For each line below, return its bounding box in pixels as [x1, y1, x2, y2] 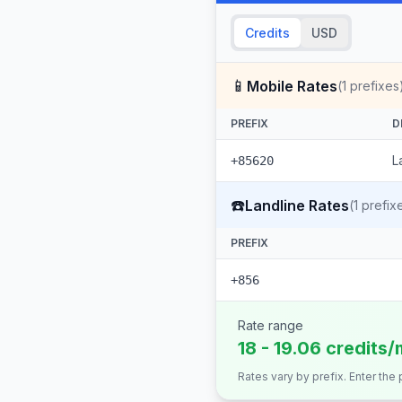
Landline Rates [245, 196, 349, 214]
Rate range [238, 318, 303, 333]
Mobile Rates [247, 76, 337, 95]
